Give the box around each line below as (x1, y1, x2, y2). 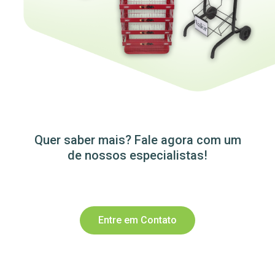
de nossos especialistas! (68, 147, 207, 163)
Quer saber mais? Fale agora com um (34, 132, 241, 147)
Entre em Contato (98, 214, 177, 226)
